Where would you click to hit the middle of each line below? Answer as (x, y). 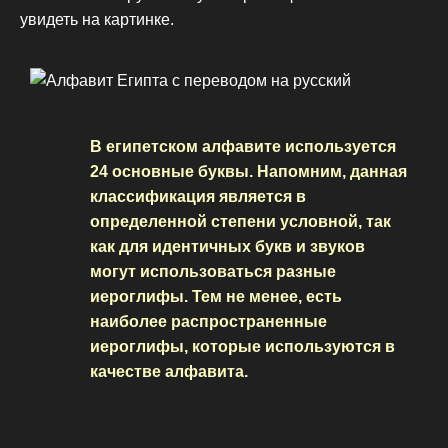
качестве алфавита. (169, 371)
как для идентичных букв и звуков (227, 246)
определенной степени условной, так (240, 221)
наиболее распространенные (208, 321)
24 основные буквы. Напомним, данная (248, 171)
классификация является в (198, 196)
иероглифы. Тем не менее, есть (216, 296)
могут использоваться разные (213, 271)
